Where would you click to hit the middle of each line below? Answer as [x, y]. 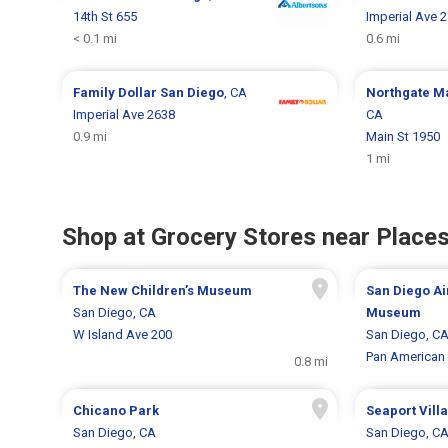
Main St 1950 [402, 136]
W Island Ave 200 [123, 334]
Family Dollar [117, 92]
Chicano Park [116, 410]
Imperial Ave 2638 [124, 114]
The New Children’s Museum [163, 290]
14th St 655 [105, 16]
